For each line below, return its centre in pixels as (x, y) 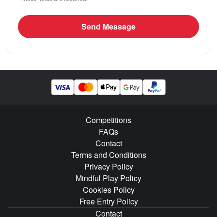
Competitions (108, 120)
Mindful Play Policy (108, 178)
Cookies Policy (108, 190)
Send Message (108, 26)
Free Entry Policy (108, 201)
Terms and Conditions (108, 155)
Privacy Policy (108, 166)
